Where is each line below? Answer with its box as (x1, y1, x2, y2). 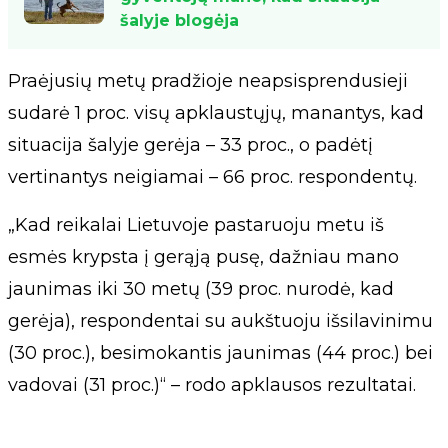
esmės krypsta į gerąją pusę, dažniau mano (8, 246, 399, 268)
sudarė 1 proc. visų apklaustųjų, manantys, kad (8, 102, 424, 124)
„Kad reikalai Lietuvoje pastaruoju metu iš (8, 214, 384, 236)
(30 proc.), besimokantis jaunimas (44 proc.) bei (8, 342, 433, 364)
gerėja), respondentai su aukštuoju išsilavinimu (8, 310, 433, 332)
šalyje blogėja (120, 11, 239, 30)
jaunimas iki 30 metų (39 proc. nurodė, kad (8, 278, 394, 300)
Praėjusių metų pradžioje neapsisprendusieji (8, 70, 408, 92)
